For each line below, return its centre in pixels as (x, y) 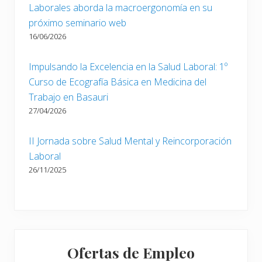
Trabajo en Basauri (68, 97)
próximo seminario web (77, 23)
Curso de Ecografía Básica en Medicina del (118, 82)
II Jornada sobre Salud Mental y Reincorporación (130, 141)
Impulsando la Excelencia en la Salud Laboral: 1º (128, 66)
